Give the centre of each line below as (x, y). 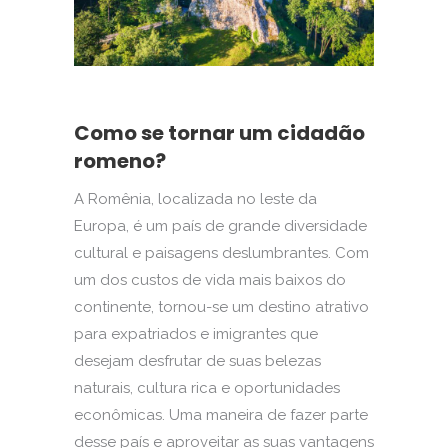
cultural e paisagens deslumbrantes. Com (221, 253)
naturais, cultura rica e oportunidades (207, 388)
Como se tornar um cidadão (219, 133)
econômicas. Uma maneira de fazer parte (221, 415)
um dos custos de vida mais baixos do (210, 280)
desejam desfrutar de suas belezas (197, 361)
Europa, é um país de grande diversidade (220, 226)
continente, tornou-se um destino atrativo (221, 307)
